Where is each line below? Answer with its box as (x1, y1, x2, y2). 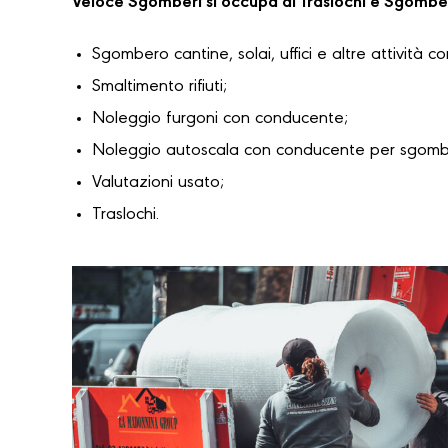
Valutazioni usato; (92, 174, 224, 193)
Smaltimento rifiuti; (92, 78, 227, 97)
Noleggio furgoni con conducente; (92, 110, 348, 129)
